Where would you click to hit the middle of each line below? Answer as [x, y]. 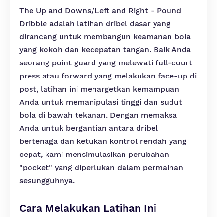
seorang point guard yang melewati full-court [106, 63]
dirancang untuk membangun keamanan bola [105, 37]
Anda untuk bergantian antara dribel [89, 128]
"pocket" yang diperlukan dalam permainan [101, 167]
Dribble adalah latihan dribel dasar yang [95, 23]
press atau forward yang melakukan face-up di [108, 76]
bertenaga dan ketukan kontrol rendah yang [103, 141]
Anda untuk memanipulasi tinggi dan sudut [101, 102]
